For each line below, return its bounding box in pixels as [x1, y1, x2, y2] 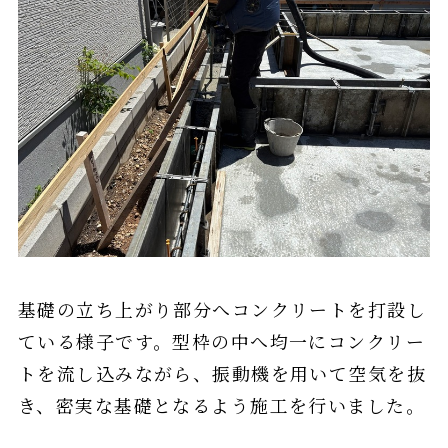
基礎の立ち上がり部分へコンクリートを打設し [17, 296, 427, 323]
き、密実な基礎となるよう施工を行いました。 [17, 392, 426, 419]
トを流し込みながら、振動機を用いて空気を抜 [17, 360, 427, 387]
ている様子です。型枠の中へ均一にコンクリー [17, 328, 426, 355]
